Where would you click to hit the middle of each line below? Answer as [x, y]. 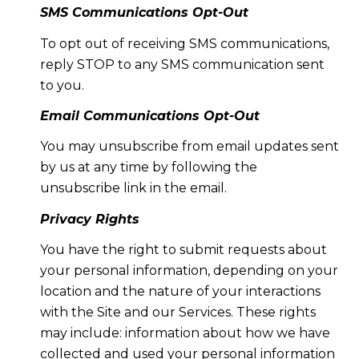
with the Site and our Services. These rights [177, 313]
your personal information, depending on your [189, 271]
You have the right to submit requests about [183, 250]
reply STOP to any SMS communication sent [182, 64]
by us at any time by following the [148, 167]
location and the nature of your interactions [180, 292]
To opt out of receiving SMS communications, [184, 43]
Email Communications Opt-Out [149, 115]
